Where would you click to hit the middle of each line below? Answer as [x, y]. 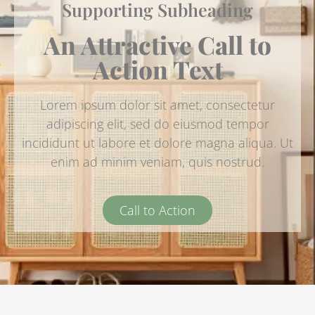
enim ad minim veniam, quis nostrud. [157, 161]
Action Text [157, 69]
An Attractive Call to [157, 44]
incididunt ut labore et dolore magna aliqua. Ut [157, 142]
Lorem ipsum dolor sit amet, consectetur [157, 104]
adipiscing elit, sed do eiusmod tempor [157, 123]
